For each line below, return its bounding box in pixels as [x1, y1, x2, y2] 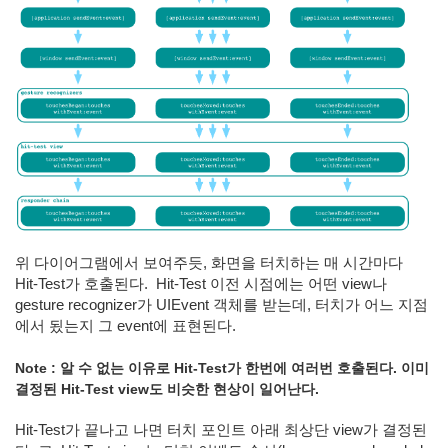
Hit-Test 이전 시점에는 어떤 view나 [156, 275, 387, 292]
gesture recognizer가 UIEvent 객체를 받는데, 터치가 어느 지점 [15, 296, 428, 313]
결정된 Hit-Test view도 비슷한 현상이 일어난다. [15, 380, 319, 397]
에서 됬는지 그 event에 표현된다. [15, 317, 236, 334]
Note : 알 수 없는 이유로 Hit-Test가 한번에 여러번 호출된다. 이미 [15, 359, 429, 376]
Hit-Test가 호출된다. [15, 275, 152, 292]
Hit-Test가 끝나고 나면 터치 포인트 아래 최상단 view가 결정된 [15, 421, 427, 438]
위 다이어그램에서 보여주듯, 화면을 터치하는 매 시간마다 [15, 254, 407, 271]
